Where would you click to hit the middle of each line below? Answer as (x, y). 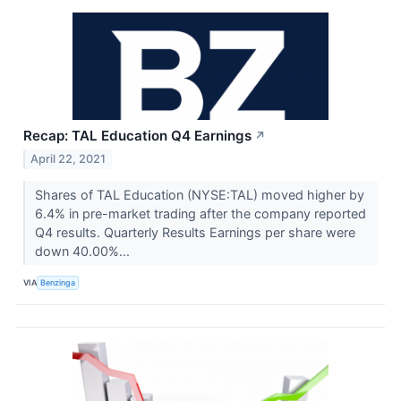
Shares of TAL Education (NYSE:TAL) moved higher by (199, 194)
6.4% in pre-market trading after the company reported (200, 213)
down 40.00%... (84, 251)
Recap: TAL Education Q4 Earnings (137, 135)
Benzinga (58, 283)
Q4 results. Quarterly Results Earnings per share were (195, 232)
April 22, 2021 (68, 158)
